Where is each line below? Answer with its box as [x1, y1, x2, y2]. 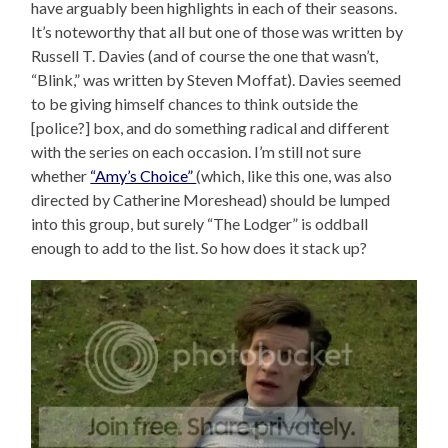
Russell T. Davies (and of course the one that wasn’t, [31, 46, 379, 66]
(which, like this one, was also [196, 166, 393, 186]
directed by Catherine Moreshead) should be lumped [31, 190, 391, 210]
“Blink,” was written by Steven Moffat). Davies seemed [31, 70, 402, 90]
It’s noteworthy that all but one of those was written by [31, 22, 404, 42]
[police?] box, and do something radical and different [31, 118, 390, 138]
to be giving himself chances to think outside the [31, 94, 359, 114]
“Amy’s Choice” [90, 166, 197, 186]
